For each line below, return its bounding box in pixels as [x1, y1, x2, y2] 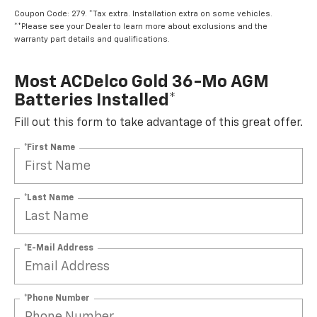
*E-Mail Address [24, 243, 93, 253]
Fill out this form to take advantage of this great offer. [14, 117, 303, 129]
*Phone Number [24, 294, 90, 303]
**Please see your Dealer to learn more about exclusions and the [14, 23, 267, 31]
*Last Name [24, 193, 74, 202]
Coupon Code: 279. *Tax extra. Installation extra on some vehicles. [14, 10, 272, 18]
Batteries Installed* [14, 92, 176, 110]
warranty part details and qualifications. [14, 35, 170, 44]
